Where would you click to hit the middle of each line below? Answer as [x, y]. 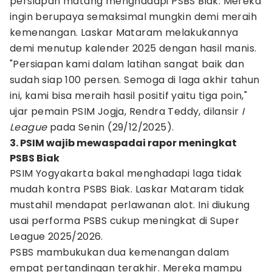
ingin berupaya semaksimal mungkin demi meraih [133, 17]
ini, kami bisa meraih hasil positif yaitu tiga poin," [129, 96]
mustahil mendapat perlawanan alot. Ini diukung [130, 205]
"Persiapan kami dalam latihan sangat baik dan [127, 64]
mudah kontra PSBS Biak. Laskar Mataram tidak [127, 189]
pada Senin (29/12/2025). [110, 127]
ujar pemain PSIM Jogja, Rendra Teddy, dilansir [126, 111]
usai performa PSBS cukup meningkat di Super [125, 221]
